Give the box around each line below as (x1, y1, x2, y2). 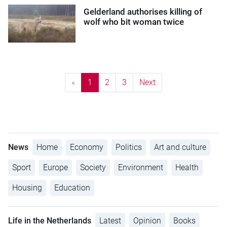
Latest (99, 215, 121, 225)
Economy (70, 142, 103, 152)
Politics (116, 142, 142, 152)
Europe (43, 162, 68, 172)
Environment (118, 162, 163, 172)
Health (175, 162, 199, 172)
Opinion (133, 215, 161, 225)
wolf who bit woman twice (84, 16, 184, 27)
